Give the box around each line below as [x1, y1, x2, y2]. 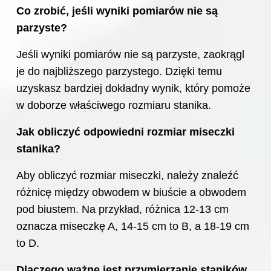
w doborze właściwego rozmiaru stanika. [16, 99, 211, 111]
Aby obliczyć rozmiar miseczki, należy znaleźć [16, 169, 238, 181]
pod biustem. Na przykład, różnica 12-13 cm [16, 203, 229, 215]
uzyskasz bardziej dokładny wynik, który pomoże [16, 82, 250, 94]
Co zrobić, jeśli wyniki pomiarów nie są [16, 4, 218, 17]
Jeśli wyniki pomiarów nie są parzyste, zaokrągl [16, 48, 244, 60]
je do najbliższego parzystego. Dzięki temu [16, 65, 222, 77]
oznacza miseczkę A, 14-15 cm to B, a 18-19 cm [16, 220, 249, 232]
